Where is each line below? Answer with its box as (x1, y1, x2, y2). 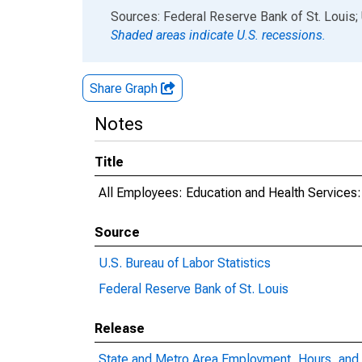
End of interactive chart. (82, 8, 215, 23)
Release (95, 321, 145, 336)
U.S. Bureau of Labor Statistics (99, 255, 271, 271)
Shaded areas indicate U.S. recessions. (111, 27, 326, 43)
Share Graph (90, 81, 161, 96)
